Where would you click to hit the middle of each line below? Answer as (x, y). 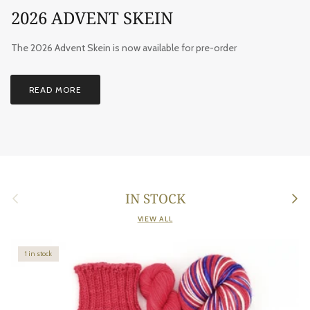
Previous (21, 193)
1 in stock (38, 254)
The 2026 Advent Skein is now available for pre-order (124, 47)
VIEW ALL (155, 219)
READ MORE (55, 89)
